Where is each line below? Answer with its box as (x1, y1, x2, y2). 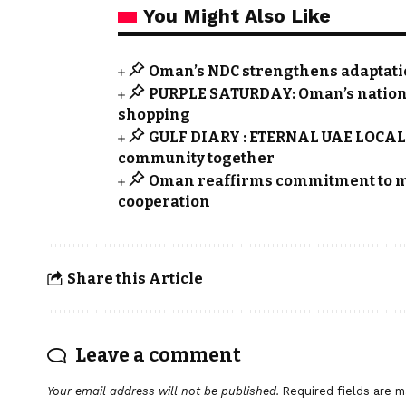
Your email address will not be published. (47, 384, 279, 399)
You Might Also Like (143, 5, 331, 28)
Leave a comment (75, 343, 241, 368)
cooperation (118, 193, 210, 211)
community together (118, 150, 275, 168)
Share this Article (66, 269, 203, 287)
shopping (118, 106, 190, 124)
